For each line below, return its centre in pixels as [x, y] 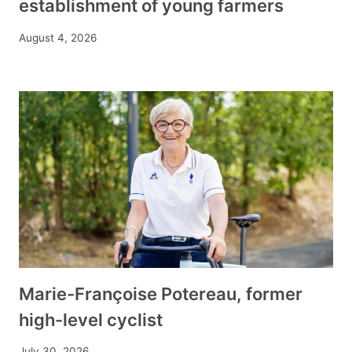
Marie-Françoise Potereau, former [161, 293]
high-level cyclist [91, 319]
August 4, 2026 [58, 37]
